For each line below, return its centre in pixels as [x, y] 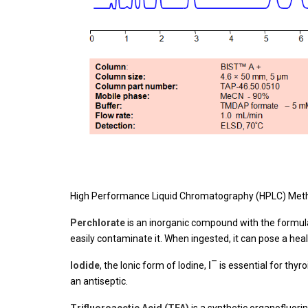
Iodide [85, 266]
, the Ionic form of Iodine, [153, 266]
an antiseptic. [99, 282]
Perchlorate [99, 223]
